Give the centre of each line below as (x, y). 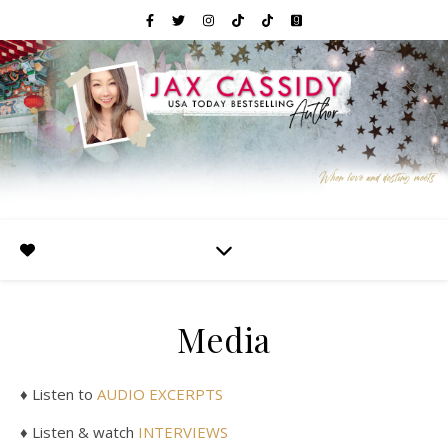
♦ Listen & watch (79, 432)
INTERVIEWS (183, 432)
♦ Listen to (62, 394)
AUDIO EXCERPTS (160, 394)
